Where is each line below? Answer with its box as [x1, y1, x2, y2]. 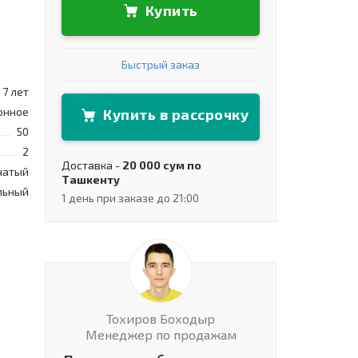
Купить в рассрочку [103, 105, 249, 124]
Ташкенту [62, 172, 120, 186]
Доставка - [62, 157, 122, 172]
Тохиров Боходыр [106, 310, 215, 326]
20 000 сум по [122, 157, 201, 172]
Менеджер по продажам [85, 326, 237, 342]
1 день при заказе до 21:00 [62, 190, 199, 205]
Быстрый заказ [121, 58, 200, 72]
